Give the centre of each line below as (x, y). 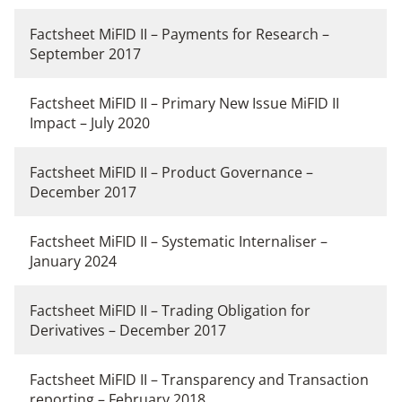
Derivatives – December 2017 (128, 331)
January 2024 (73, 262)
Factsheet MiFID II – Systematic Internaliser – (179, 242)
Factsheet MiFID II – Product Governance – (171, 173)
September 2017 (85, 54)
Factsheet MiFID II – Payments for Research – (179, 35)
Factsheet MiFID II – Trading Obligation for (170, 311)
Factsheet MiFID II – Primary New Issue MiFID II (184, 104)
